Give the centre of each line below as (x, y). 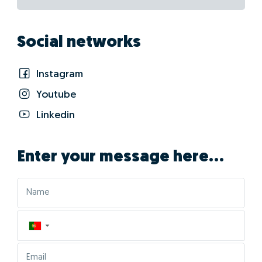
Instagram (58, 75)
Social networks (79, 43)
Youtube (55, 95)
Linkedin (54, 116)
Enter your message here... (120, 157)
